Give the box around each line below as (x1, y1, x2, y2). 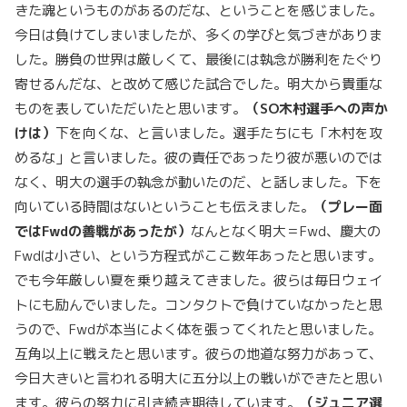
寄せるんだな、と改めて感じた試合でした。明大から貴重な (15, 74, 382, 94)
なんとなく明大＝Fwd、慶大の (191, 222, 381, 241)
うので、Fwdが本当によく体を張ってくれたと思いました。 (15, 320, 382, 339)
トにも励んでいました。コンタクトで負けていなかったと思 (15, 295, 382, 314)
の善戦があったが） (68, 222, 191, 241)
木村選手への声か (279, 99, 388, 118)
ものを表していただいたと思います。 (15, 99, 246, 118)
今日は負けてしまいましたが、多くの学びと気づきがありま (15, 25, 382, 45)
